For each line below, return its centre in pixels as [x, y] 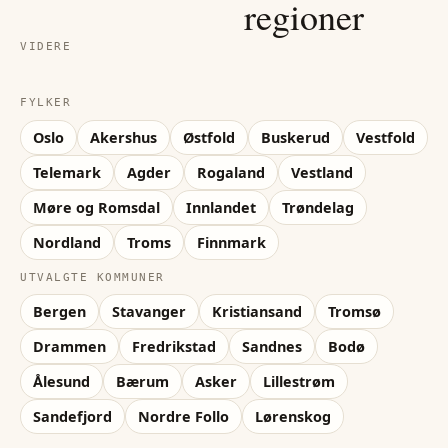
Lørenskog [293, 417]
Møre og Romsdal [96, 207]
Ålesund [61, 382]
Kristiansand [257, 312]
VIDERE [46, 46]
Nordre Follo [183, 417]
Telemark [67, 172]
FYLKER [46, 102]
